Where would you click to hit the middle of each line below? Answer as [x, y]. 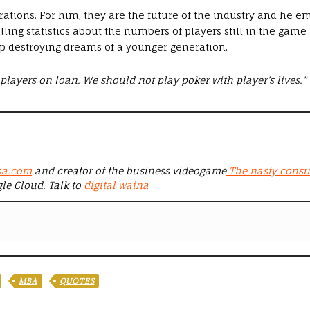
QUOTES [77, 281]
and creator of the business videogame [129, 171]
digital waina [116, 185]
